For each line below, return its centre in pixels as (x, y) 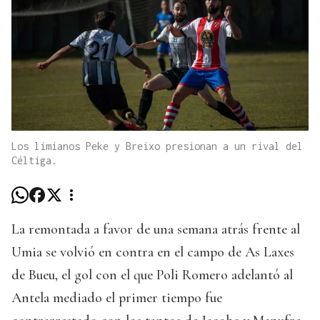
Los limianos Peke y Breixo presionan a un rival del (157, 146)
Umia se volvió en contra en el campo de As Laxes (153, 252)
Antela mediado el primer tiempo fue (117, 297)
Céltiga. (34, 160)
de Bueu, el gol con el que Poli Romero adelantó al (152, 275)
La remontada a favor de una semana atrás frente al (156, 229)
